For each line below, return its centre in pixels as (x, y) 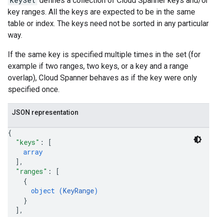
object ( (47, 191)
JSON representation (45, 112)
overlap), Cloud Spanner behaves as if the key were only (102, 78)
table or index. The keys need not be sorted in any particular (108, 23)
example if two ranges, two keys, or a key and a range (98, 66)
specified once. (34, 89)
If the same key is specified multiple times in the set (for (104, 54)
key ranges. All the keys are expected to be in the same (101, 12)
